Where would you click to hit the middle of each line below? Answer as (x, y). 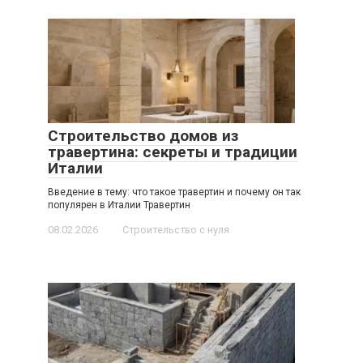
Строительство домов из (143, 136)
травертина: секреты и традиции (173, 152)
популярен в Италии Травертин (119, 205)
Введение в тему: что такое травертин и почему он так (174, 192)
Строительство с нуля (176, 230)
